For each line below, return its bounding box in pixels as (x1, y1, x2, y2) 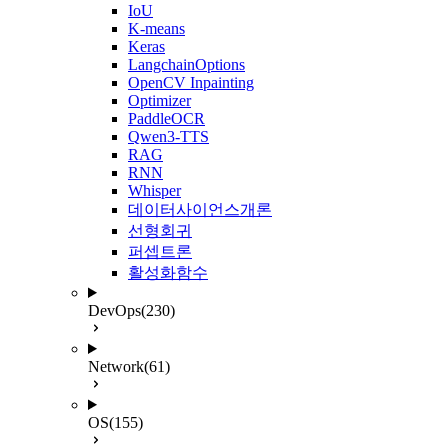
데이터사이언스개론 (128, 201, 272, 218)
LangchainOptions (128, 56, 245, 73)
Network (88, 358, 144, 375)
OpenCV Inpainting (128, 74, 254, 91)
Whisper (128, 182, 181, 199)
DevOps (88, 302, 141, 319)
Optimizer (128, 92, 191, 109)
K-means (128, 20, 185, 37)
